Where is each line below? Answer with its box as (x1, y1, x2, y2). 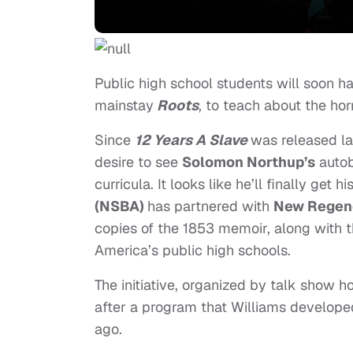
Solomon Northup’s (182, 153, 315, 172)
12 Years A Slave (135, 131, 251, 150)
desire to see (95, 153, 182, 172)
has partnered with (147, 197, 273, 216)
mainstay (95, 96, 154, 115)
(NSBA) (95, 197, 147, 216)
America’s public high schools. (95, 241, 291, 260)
